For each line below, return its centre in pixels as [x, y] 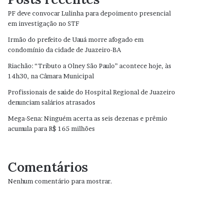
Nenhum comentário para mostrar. [60, 181]
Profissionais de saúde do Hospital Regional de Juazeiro [92, 92]
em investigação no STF [44, 23]
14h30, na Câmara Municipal [51, 76]
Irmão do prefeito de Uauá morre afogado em [76, 39]
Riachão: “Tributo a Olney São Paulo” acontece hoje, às [90, 66]
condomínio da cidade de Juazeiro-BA [65, 50]
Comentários [48, 167]
